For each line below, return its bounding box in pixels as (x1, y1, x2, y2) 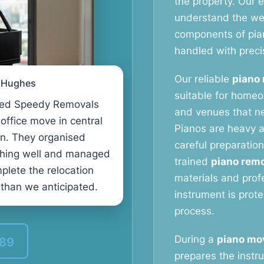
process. (174, 205, 214, 217)
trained (174, 156, 211, 167)
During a (174, 233, 217, 245)
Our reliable (174, 73, 232, 85)
